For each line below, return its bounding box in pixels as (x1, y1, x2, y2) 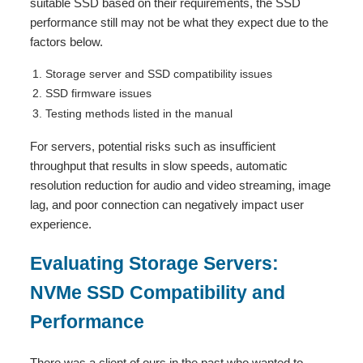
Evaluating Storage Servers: (30, 254, 280, 275)
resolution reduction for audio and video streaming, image (30, 177, 331, 192)
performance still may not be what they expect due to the (30, 15, 329, 29)
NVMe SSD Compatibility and (30, 283, 286, 304)
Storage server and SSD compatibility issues (45, 67, 272, 81)
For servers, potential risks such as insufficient (30, 139, 276, 153)
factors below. (30, 34, 104, 49)
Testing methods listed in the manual (45, 106, 233, 120)
